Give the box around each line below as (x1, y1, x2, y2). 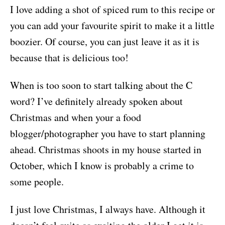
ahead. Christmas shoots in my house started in (10, 143, 201, 157)
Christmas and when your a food (10, 110, 141, 125)
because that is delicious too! (10, 51, 129, 65)
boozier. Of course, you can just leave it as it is (10, 35, 199, 49)
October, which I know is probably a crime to (10, 159, 194, 173)
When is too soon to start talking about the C (10, 78, 192, 92)
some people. (10, 175, 64, 189)
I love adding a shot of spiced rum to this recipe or (10, 3, 215, 17)
